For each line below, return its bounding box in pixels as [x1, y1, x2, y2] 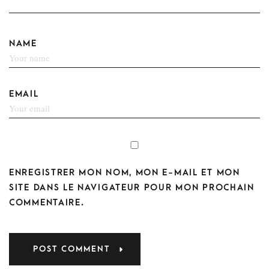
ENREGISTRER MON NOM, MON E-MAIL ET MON [9, 168, 240, 178]
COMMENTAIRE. [9, 198, 85, 208]
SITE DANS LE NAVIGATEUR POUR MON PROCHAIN [9, 183, 255, 193]
